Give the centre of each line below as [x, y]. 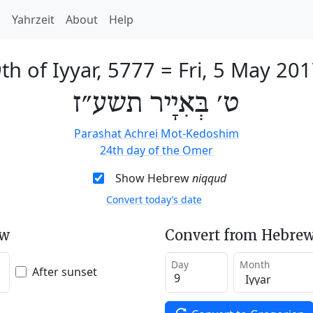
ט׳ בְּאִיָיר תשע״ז [156, 104]
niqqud [209, 178]
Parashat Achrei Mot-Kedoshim [156, 133]
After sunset [65, 271]
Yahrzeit [33, 20]
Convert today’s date [154, 199]
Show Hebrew [153, 178]
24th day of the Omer [156, 150]
